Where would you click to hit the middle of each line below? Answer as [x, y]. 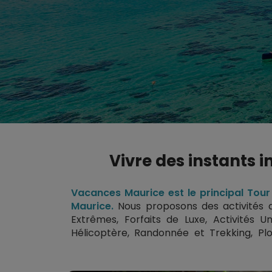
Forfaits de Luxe [165, 220]
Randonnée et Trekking [193, 233]
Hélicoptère [99, 233]
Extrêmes [94, 220]
